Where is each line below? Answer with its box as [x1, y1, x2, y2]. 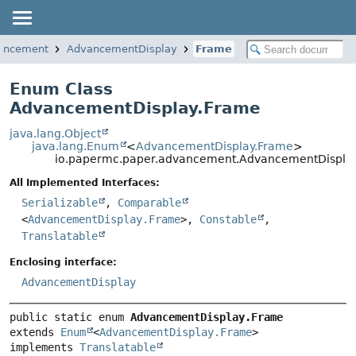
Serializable [21, 196, 98, 210]
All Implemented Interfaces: [10, 177, 160, 189]
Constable [199, 213, 257, 226]
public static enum [10, 310, 130, 323]
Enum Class [10, 79, 113, 99]
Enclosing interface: [10, 257, 117, 269]
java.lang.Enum [32, 140, 120, 153]
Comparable [118, 196, 181, 210]
